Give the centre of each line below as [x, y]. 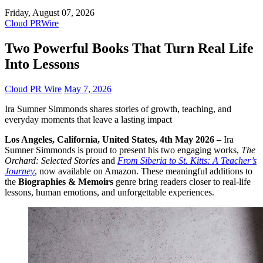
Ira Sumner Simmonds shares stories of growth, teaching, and [118, 109]
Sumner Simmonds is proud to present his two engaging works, [123, 150]
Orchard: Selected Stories [52, 160]
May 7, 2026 [88, 89]
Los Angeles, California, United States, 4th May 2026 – [114, 139]
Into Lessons [42, 64]
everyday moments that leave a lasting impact [88, 119]
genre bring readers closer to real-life [182, 181]
